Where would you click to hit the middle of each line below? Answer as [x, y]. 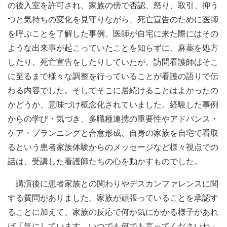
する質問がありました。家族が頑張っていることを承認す [113, 198]
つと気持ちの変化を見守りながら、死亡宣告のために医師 [113, 20]
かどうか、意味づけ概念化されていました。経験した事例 [113, 105]
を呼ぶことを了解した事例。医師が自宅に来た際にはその [113, 34]
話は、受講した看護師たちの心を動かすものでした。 [105, 161]
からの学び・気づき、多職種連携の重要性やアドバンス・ [113, 119]
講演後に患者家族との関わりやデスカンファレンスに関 [113, 184]
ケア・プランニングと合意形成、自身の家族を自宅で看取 [113, 133]
